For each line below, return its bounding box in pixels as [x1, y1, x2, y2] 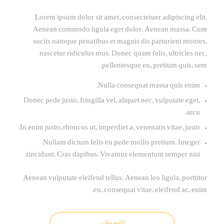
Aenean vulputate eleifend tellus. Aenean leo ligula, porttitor [23, 175, 207, 183]
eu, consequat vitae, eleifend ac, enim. [93, 187, 207, 195]
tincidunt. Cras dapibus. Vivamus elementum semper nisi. [26, 151, 200, 159]
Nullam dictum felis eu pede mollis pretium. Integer [43, 139, 200, 147]
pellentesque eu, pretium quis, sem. [102, 62, 207, 70]
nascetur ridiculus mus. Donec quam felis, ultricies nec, [39, 50, 207, 58]
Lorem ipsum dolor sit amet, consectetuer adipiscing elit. [35, 14, 207, 22]
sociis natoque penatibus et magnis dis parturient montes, [33, 38, 207, 46]
